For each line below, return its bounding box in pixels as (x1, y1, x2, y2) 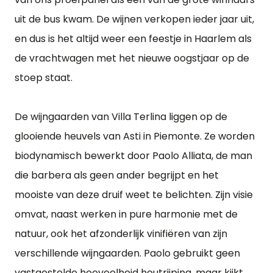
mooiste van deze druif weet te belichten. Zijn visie (15, 188, 253, 202)
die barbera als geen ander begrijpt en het (15, 168, 219, 182)
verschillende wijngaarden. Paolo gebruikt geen (15, 246, 240, 260)
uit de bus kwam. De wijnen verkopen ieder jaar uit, (15, 12, 254, 26)
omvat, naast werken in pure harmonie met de (15, 207, 238, 221)
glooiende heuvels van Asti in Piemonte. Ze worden (15, 129, 255, 143)
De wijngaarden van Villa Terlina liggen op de (15, 110, 227, 124)
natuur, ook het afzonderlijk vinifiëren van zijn (15, 227, 227, 241)
